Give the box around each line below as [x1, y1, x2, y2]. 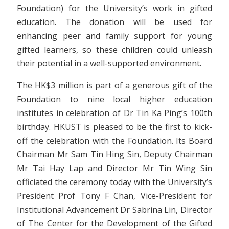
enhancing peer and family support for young [17, 30, 212, 41]
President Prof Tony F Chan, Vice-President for [17, 190, 212, 201]
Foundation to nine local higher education [17, 93, 212, 105]
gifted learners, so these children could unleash [17, 43, 212, 55]
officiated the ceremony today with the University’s [17, 176, 212, 188]
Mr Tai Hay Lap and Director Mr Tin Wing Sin [17, 162, 212, 174]
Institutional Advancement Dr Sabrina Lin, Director [17, 203, 212, 215]
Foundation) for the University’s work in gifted [17, 2, 212, 14]
